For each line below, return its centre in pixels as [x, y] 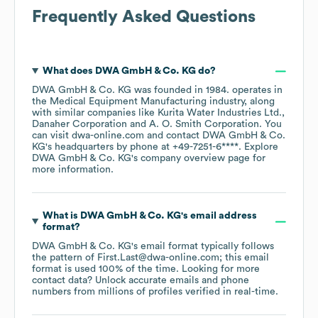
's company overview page [191, 159]
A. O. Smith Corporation [204, 125]
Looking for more [221, 269]
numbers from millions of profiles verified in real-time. [155, 292]
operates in [257, 91]
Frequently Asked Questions [144, 17]
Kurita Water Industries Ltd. [220, 113]
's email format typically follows [203, 247]
